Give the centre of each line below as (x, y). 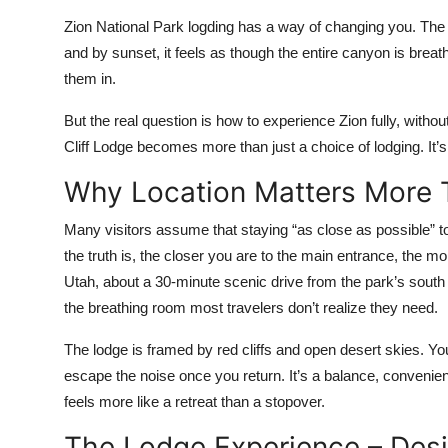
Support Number (78, 115)
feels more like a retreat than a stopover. (194, 402)
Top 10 (40, 17)
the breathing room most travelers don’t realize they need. (251, 308)
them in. (92, 79)
